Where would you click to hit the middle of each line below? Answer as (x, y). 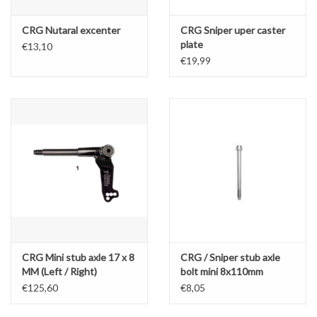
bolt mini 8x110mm (222, 271)
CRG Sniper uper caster (233, 30)
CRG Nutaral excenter (71, 30)
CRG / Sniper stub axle (230, 257)
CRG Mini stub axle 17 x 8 (78, 257)
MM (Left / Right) (59, 271)
